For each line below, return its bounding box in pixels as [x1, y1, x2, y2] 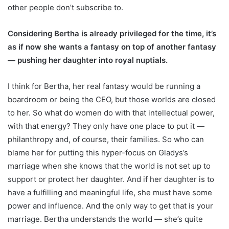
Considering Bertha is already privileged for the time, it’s [8, 29, 216, 39]
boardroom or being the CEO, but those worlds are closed [8, 95, 216, 105]
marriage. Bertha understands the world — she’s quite [8, 214, 203, 224]
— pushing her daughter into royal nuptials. [8, 55, 168, 65]
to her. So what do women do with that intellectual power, [8, 108, 215, 118]
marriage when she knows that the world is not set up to [8, 161, 211, 171]
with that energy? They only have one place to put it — [8, 121, 204, 131]
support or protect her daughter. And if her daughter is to [8, 174, 214, 185]
